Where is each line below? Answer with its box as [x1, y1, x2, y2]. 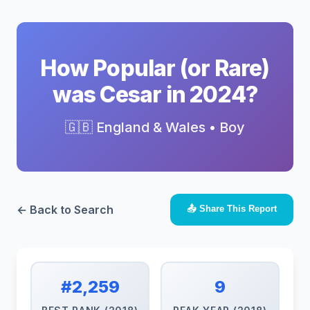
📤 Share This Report [187, 203, 277, 214]
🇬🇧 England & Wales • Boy [65, 119, 245, 136]
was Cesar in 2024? [52, 81, 258, 108]
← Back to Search [17, 202, 113, 217]
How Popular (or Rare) [40, 55, 270, 82]
